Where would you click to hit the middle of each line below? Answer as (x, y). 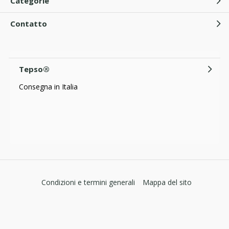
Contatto (29, 24)
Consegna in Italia (48, 86)
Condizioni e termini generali (88, 182)
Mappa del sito (167, 182)
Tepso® (34, 69)
